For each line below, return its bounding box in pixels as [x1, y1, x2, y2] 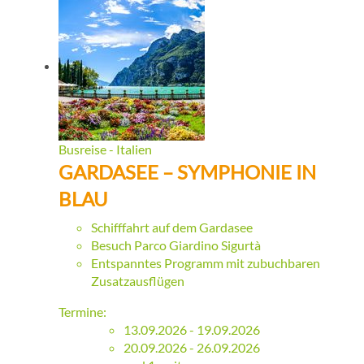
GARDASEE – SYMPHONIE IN [58, 160, 316, 184]
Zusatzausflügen [91, 273, 184, 289]
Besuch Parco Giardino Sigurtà [91, 237, 261, 253]
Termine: [58, 304, 106, 320]
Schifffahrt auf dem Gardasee [91, 219, 253, 236]
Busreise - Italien [58, 141, 152, 158]
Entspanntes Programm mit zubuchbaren [91, 255, 320, 271]
